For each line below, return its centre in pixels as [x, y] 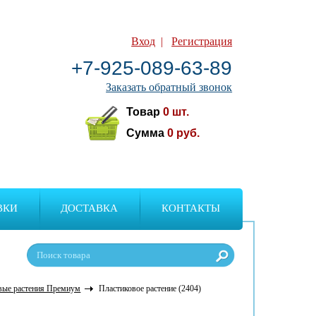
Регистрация [202, 41]
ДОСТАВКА [90, 208]
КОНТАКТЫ [191, 208]
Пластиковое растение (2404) [150, 289]
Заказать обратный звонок [169, 87]
